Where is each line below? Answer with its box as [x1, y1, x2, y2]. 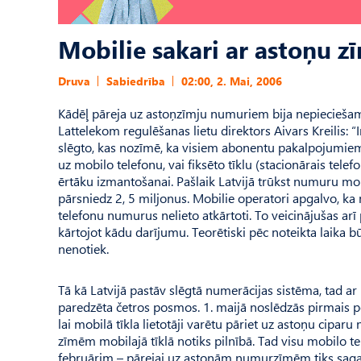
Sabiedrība [106, 73, 165, 89]
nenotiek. [58, 240, 109, 257]
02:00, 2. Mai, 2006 [181, 73, 282, 89]
